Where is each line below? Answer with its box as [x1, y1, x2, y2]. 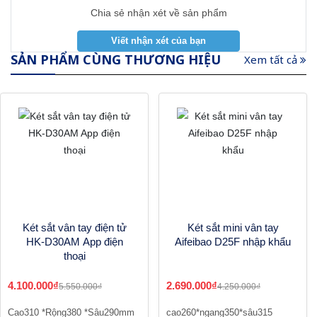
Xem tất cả [244, 52, 300, 67]
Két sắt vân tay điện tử [22, 221, 127, 234]
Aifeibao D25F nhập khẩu [175, 236, 291, 248]
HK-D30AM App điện [25, 236, 123, 248]
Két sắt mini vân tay [187, 221, 279, 234]
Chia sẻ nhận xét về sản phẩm [90, 7, 227, 19]
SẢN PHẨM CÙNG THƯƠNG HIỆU [11, 51, 221, 69]
